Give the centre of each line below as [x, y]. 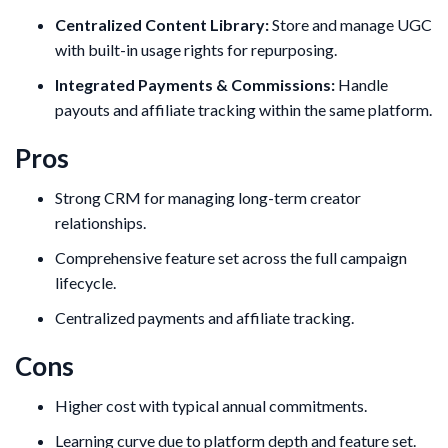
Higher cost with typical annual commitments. [211, 406]
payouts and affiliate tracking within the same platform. [243, 110]
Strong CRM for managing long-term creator [208, 198]
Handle [361, 85]
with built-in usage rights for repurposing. [196, 50]
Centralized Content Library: [162, 25]
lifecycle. [85, 283]
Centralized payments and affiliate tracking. [204, 318]
